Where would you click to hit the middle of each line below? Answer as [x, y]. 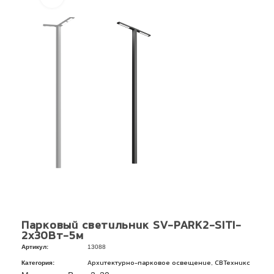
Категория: [38, 263]
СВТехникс [232, 263]
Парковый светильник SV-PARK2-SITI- [131, 226]
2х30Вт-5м [53, 237]
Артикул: [35, 247]
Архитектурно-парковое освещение [149, 263]
